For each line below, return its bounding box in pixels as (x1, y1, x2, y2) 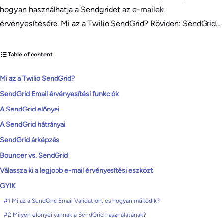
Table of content (8, 51, 53, 58)
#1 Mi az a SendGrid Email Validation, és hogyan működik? (4, 197, 160, 204)
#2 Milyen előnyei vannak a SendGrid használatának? (4, 211, 146, 218)
